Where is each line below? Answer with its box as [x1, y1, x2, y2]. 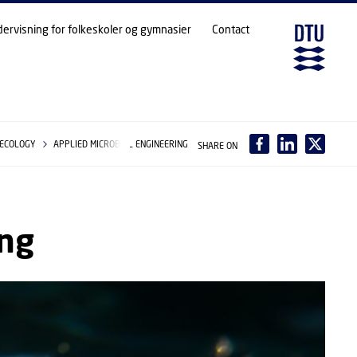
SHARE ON [197, 140, 237, 151]
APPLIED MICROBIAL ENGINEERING [53, 139, 188, 149]
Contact [212, 22, 249, 36]
